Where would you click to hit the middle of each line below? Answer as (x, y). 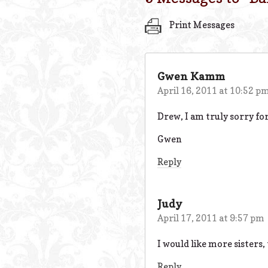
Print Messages (201, 25)
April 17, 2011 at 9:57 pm (211, 218)
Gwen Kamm (191, 76)
